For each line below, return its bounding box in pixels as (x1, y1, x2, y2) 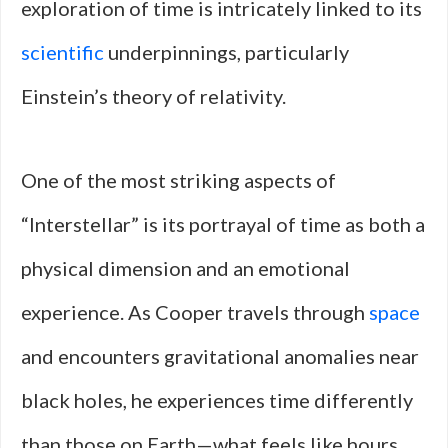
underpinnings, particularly (104, 40, 349, 64)
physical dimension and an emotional (21, 256, 350, 280)
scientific (21, 40, 104, 64)
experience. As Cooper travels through (21, 300, 369, 324)
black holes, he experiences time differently (21, 388, 413, 412)
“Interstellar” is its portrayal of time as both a (21, 212, 425, 236)
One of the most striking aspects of (21, 168, 336, 192)
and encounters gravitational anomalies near (21, 344, 419, 368)
